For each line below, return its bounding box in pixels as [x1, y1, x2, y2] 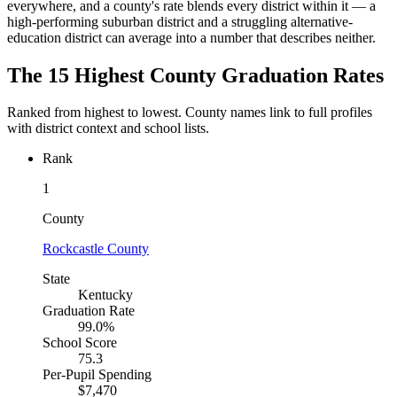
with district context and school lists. [7, 121, 209, 136]
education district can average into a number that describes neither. [7, 29, 376, 45]
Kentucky [78, 287, 133, 303]
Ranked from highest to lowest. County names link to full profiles [7, 105, 372, 121]
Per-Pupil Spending [43, 367, 152, 383]
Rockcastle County [43, 241, 149, 257]
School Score [43, 335, 117, 351]
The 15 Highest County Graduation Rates [7, 63, 384, 87]
